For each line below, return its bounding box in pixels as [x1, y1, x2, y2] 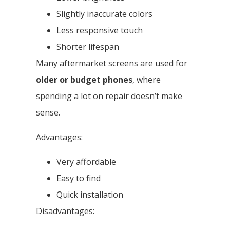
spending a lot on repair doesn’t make [36, 90, 182, 102]
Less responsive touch [56, 24, 143, 36]
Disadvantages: [36, 205, 94, 217]
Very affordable [56, 156, 116, 167]
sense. [36, 106, 60, 118]
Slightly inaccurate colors [56, 8, 152, 20]
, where [132, 73, 161, 85]
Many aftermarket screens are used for [36, 57, 187, 69]
